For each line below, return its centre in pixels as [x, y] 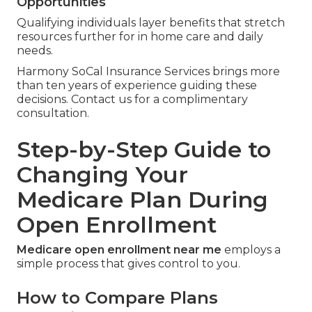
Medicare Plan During [142, 200]
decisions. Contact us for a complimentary [132, 100]
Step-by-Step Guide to [144, 150]
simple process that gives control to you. [128, 264]
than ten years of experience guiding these [137, 86]
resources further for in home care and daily [140, 37]
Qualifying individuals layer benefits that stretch [151, 23]
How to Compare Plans [117, 298]
